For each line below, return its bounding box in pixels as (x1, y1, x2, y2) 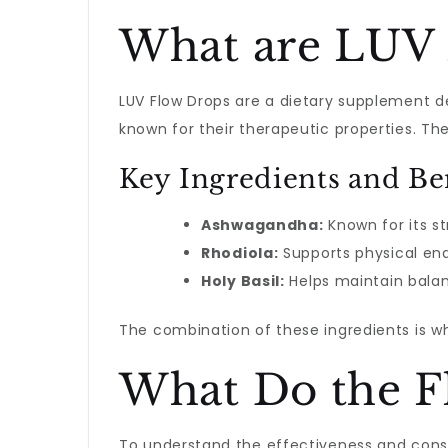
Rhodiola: (201, 243, 279, 263)
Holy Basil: (201, 271, 285, 291)
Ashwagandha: (201, 215, 324, 235)
